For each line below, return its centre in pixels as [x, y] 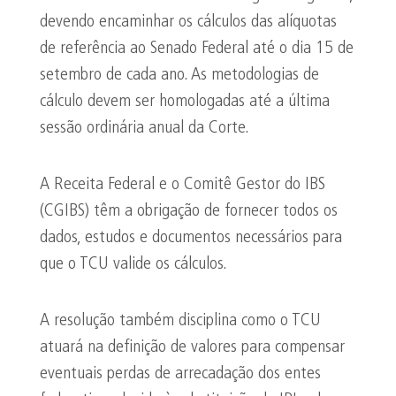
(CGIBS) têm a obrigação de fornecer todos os [189, 211]
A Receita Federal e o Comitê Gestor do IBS [183, 185]
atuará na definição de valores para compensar [192, 347]
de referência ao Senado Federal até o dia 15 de [197, 49]
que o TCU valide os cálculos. [133, 264]
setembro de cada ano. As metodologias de [179, 75]
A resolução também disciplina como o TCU [180, 321]
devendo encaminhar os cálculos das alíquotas [188, 22]
